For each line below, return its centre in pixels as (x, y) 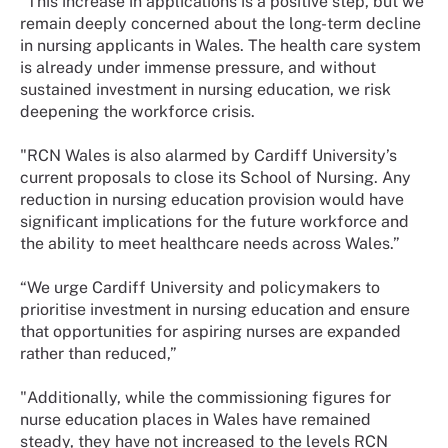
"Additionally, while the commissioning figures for (205, 398)
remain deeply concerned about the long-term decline (220, 24)
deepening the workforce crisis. (137, 112)
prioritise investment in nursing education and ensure (215, 310)
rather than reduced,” (98, 354)
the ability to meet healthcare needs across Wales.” (210, 244)
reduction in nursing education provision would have (212, 200)
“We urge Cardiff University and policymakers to (200, 288)
